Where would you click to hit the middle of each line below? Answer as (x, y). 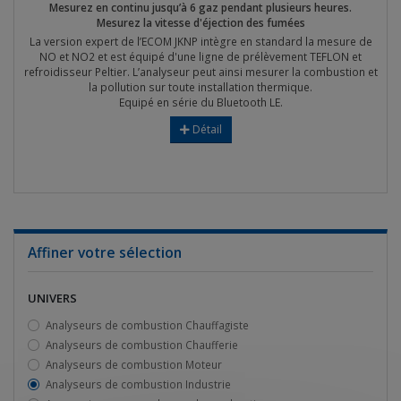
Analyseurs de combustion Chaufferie (142, 345)
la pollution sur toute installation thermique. (200, 87)
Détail (205, 129)
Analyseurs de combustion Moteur (134, 364)
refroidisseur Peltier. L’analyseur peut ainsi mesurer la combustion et (200, 72)
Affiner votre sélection (105, 252)
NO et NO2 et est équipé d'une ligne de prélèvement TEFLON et (200, 57)
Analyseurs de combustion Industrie (138, 384)
